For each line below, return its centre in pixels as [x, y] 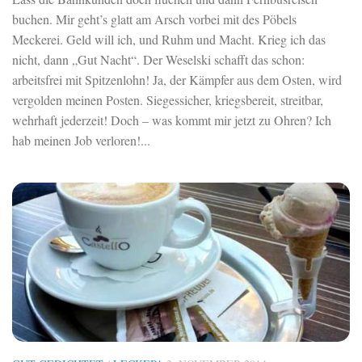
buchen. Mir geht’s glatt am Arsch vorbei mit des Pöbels [154, 19]
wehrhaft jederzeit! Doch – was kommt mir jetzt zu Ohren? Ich [172, 120]
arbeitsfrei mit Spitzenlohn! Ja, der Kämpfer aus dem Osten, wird [177, 79]
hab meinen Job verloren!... [81, 140]
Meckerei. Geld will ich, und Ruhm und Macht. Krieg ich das [169, 39]
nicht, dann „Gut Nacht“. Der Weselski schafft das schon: [158, 59]
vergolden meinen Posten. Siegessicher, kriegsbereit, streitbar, [168, 99]
